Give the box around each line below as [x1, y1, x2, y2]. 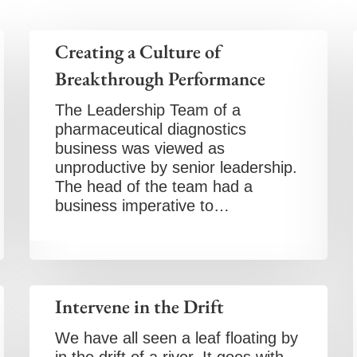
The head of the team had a [55, 178, 253, 195]
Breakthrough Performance [55, 66, 266, 91]
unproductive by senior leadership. [55, 159, 298, 176]
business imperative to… [55, 197, 230, 214]
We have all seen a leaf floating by [55, 329, 299, 347]
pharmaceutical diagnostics [55, 120, 247, 138]
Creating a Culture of [55, 39, 222, 64]
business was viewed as [55, 139, 226, 157]
